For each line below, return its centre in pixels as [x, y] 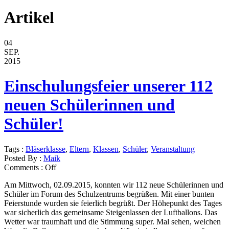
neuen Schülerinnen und [89, 105]
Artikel [29, 18]
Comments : [25, 167]
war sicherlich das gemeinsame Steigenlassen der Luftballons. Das [111, 212]
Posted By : [24, 158]
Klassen [106, 149]
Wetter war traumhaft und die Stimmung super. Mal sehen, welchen [112, 221]
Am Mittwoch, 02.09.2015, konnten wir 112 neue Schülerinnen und [114, 185]
